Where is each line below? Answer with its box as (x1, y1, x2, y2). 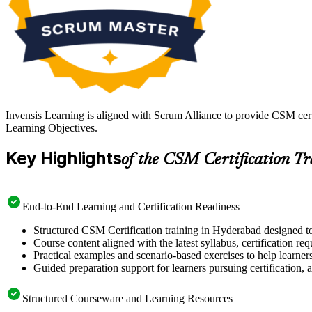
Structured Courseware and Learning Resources (22, 292, 233, 304)
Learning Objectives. (6, 122, 97, 134)
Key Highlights (6, 148, 121, 169)
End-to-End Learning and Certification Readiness (22, 200, 240, 212)
